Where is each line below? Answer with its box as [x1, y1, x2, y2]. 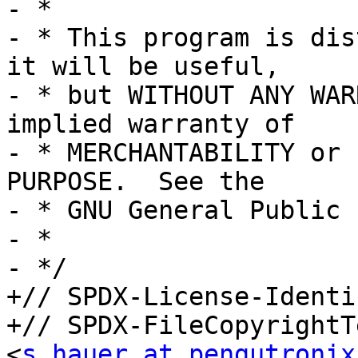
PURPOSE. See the [6, 167, 265, 197]
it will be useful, [6, 52, 280, 82]
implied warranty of [6, 109, 295, 139]
